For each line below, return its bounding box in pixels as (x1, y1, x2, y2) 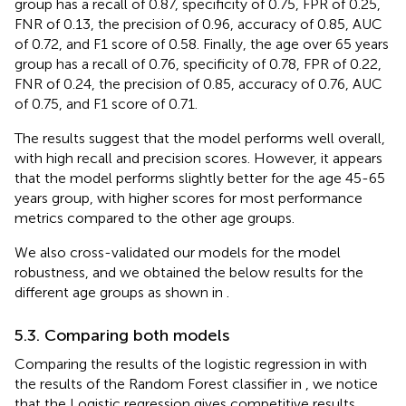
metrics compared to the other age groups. (14, 209, 295, 227)
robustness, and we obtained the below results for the (14, 264, 363, 282)
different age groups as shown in (14, 284, 227, 302)
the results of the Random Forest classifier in (14, 375, 305, 393)
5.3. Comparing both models (14, 325, 229, 346)
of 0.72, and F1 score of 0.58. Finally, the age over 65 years (14, 35, 389, 53)
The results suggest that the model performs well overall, (14, 130, 385, 148)
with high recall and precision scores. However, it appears (14, 150, 382, 168)
